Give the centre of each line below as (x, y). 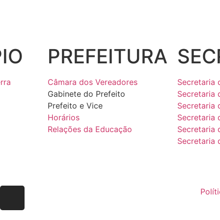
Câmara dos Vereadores (92, 82)
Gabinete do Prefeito (86, 94)
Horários (63, 117)
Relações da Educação (90, 129)
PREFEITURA (107, 56)
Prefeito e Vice (75, 105)
